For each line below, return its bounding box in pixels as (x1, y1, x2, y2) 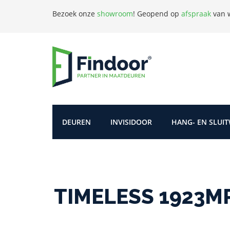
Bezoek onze (52, 9, 97, 18)
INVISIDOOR (110, 117, 152, 127)
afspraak (181, 9, 211, 18)
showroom (97, 9, 133, 18)
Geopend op (137, 9, 181, 18)
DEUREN (62, 117, 91, 127)
